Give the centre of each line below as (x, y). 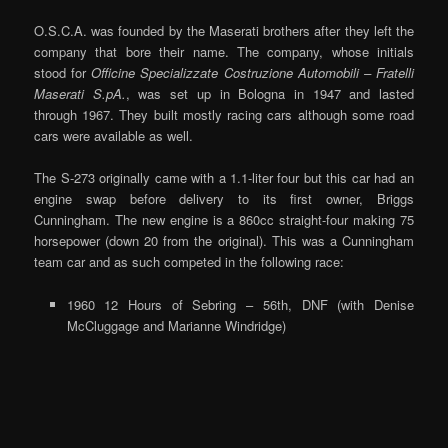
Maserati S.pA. (80, 94)
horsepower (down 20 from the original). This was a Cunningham (224, 241)
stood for (63, 73)
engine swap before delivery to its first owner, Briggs (224, 199)
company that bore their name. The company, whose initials (224, 52)
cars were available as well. (114, 136)
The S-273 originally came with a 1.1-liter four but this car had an (224, 178)
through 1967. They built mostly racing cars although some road (224, 115)
